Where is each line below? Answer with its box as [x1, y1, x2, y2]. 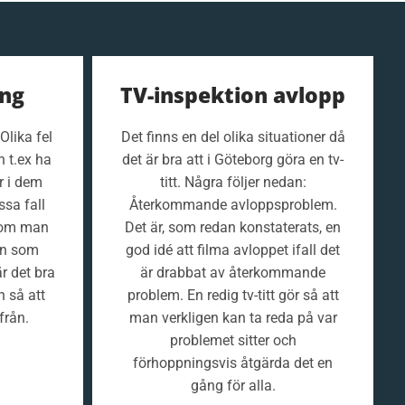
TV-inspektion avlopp [120, 80, 345, 109]
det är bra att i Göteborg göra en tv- [122, 151, 344, 168]
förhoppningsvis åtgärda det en [133, 354, 333, 372]
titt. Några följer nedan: [159, 174, 306, 191]
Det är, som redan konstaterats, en [125, 219, 341, 236]
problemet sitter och [169, 332, 297, 349]
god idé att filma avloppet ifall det [126, 241, 340, 259]
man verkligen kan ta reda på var [128, 309, 337, 326]
